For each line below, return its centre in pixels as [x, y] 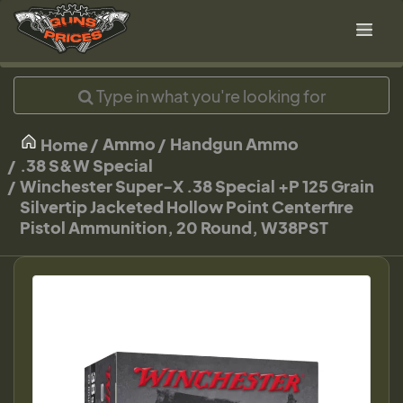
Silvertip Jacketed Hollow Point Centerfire [187, 206]
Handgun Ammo [234, 143]
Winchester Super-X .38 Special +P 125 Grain [197, 186]
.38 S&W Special [86, 165]
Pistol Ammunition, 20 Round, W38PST [174, 227]
